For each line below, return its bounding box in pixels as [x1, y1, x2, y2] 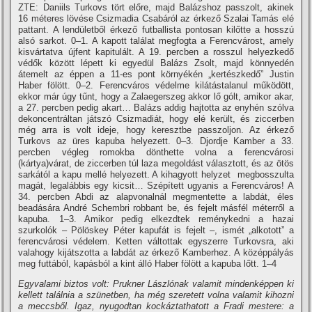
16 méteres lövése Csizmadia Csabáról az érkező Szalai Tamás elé [18, 13, 294, 24]
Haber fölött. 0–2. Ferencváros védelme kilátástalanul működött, [18, 79, 294, 91]
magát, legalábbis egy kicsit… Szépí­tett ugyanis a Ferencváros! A [18, 180, 294, 191]
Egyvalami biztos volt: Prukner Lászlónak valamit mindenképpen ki [18, 278, 294, 289]
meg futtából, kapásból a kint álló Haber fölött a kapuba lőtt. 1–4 [18, 258, 277, 269]
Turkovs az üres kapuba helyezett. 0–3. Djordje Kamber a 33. [18, 135, 294, 146]
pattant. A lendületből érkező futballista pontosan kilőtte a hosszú [18, 24, 294, 35]
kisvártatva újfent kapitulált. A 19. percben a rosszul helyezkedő [18, 46, 294, 57]
